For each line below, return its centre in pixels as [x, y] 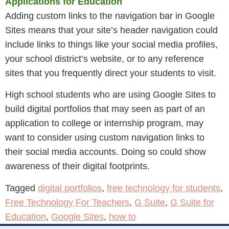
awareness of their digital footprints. [77, 166]
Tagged [21, 188]
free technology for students [164, 188]
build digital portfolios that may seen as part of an [105, 109]
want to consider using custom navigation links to [105, 138]
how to [122, 216]
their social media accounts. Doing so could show [106, 152]
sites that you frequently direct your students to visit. [111, 73]
